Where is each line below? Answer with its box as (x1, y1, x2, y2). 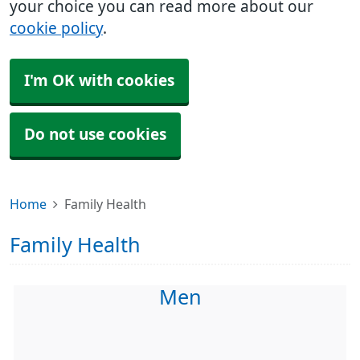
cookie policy (10, 21, 103, 36)
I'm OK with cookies (24, 73, 174, 88)
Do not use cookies (24, 127, 166, 142)
